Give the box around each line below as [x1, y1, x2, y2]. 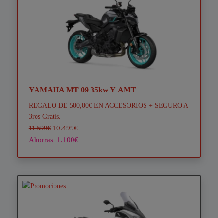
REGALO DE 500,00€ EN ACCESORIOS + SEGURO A [28, 101, 188, 109]
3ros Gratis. [28, 112, 61, 121]
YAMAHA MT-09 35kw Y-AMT [28, 86, 136, 94]
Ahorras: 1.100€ [28, 135, 78, 144]
